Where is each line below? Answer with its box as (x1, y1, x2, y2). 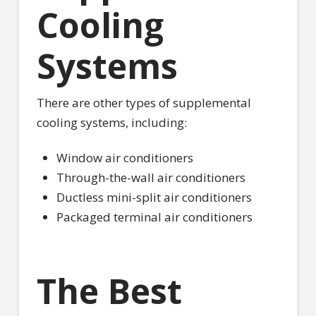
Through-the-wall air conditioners (56, 169, 245, 186)
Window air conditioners (56, 150, 193, 166)
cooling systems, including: (36, 114, 187, 130)
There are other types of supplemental (36, 94, 251, 111)
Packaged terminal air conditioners (56, 209, 253, 226)
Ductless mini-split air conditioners (56, 189, 252, 206)
